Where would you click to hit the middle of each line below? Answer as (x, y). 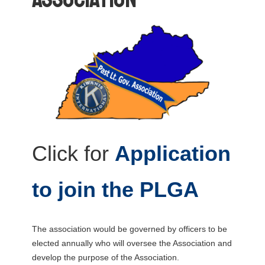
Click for (73, 154)
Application (172, 154)
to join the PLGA (115, 190)
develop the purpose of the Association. (106, 258)
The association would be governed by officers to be (129, 229)
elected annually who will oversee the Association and (132, 243)
